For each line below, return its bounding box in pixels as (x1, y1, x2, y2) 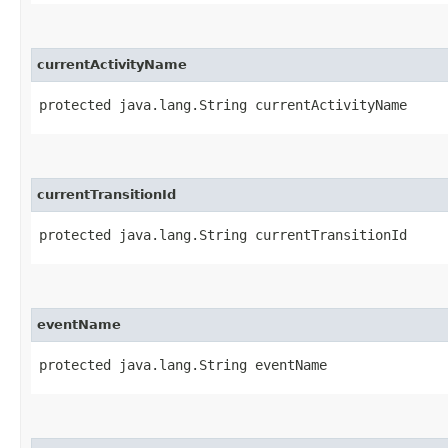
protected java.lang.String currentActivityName (39, 96, 407, 113)
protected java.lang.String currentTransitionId (39, 226, 407, 243)
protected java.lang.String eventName (39, 356, 327, 373)
